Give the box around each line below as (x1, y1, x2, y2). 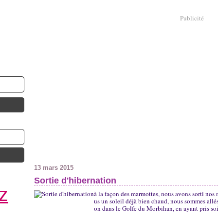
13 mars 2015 (34, 164, 73, 171)
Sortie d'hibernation (34, 176, 116, 185)
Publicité (180, 13, 204, 22)
